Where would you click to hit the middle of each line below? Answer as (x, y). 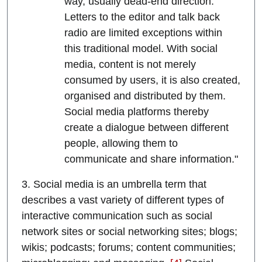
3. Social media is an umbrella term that (114, 185)
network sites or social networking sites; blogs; (130, 232)
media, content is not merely (130, 65)
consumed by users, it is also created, (152, 80)
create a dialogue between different (146, 128)
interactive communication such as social (117, 216)
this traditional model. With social (141, 49)
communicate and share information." (151, 159)
